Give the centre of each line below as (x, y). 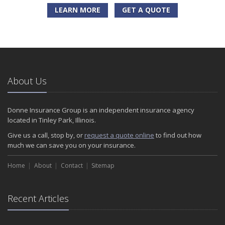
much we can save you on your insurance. (72, 145)
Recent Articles (38, 199)
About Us (27, 81)
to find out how (178, 135)
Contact (72, 166)
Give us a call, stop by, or (46, 135)
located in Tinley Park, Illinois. (52, 120)
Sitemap (103, 166)
